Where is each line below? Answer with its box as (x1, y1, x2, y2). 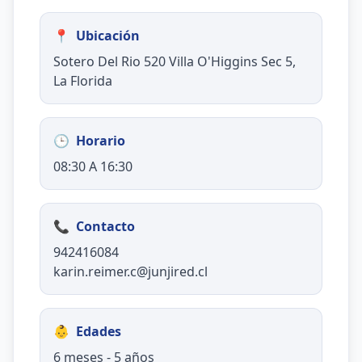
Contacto (76, 217, 135, 235)
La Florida (53, 72, 112, 90)
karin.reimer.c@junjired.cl (53, 263, 208, 280)
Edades (76, 322, 121, 340)
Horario (76, 132, 125, 149)
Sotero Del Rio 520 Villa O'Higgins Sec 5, (53, 53, 296, 70)
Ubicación (76, 27, 140, 44)
